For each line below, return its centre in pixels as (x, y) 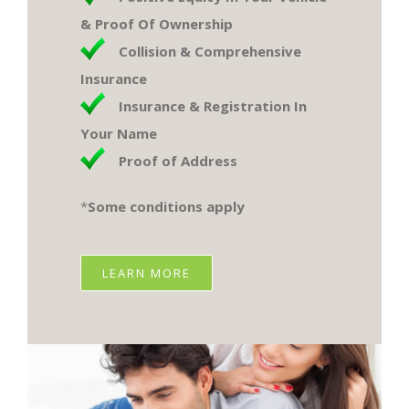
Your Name (119, 134)
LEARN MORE (147, 273)
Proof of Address (178, 161)
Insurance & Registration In (213, 106)
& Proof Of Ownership (157, 24)
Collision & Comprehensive (210, 52)
